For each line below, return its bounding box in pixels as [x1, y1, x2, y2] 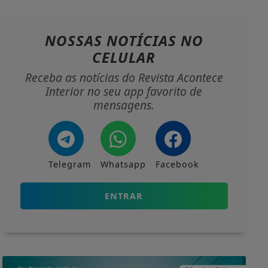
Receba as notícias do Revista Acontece [25, 69, 223, 86]
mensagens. [93, 96, 155, 113]
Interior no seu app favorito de [45, 83, 203, 99]
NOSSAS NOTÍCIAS [44, 30, 181, 50]
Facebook [156, 158, 200, 170]
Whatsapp [100, 158, 147, 170]
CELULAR [92, 47, 156, 67]
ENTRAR [105, 190, 144, 202]
